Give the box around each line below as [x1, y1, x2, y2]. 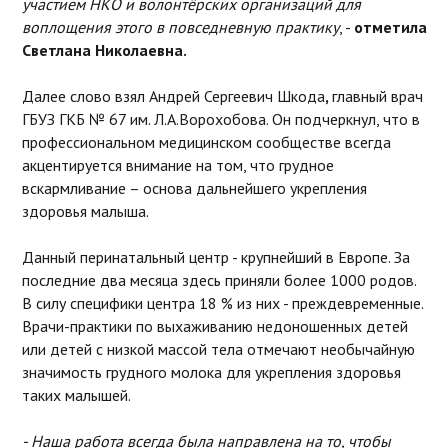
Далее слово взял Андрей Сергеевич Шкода [21, 85, 325, 106]
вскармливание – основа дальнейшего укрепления [21, 177, 367, 198]
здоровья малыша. [21, 200, 149, 221]
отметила [353, 16, 427, 37]
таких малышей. [21, 384, 131, 405]
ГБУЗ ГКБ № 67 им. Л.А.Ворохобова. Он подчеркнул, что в [21, 108, 420, 129]
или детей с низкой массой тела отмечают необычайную [21, 338, 415, 359]
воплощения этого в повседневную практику [21, 16, 339, 37]
